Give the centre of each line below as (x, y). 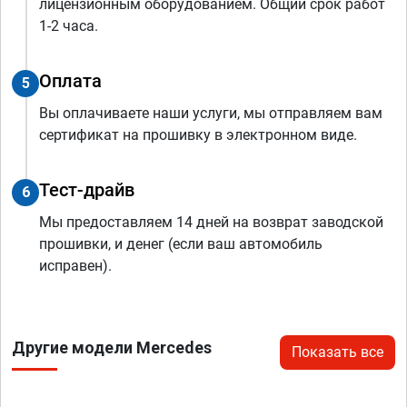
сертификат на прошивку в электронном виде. (198, 134)
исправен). (75, 265)
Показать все (338, 352)
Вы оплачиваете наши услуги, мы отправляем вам (211, 113)
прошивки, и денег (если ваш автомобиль (181, 243)
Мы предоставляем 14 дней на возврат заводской (211, 222)
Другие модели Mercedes (112, 347)
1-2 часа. (69, 25)
